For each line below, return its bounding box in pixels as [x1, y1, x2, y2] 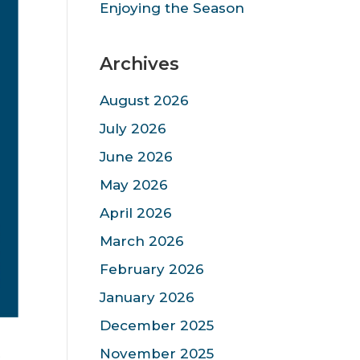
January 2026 [99, 289, 194, 305]
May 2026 [99, 177, 168, 193]
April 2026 [99, 205, 172, 221]
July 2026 [99, 121, 166, 137]
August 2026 [99, 92, 189, 108]
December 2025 [99, 317, 214, 333]
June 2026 [99, 149, 173, 165]
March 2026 [99, 233, 184, 249]
